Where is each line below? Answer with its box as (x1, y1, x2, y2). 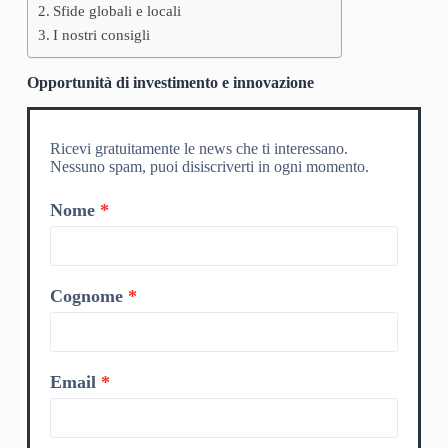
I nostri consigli (52, 26, 150, 44)
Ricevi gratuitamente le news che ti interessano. (49, 140, 348, 158)
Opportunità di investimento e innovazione (26, 74, 314, 92)
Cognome (49, 286, 123, 307)
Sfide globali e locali (52, 2, 181, 20)
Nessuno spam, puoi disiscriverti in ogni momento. (49, 158, 369, 176)
